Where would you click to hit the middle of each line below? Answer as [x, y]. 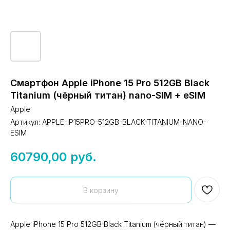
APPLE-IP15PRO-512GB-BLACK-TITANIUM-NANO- [124, 122]
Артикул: [26, 122]
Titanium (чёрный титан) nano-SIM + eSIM [108, 95]
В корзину [101, 190]
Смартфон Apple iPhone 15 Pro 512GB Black [110, 83]
